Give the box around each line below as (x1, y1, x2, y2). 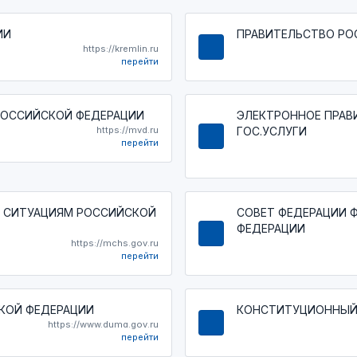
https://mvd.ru (96, 124, 159, 135)
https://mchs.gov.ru (71, 237, 159, 249)
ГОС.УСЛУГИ (237, 124, 307, 138)
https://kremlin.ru (83, 43, 159, 54)
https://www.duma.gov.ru (48, 319, 159, 330)
